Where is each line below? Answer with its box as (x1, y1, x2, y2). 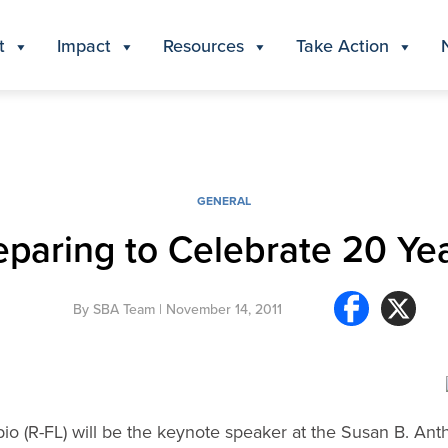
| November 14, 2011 (154, 298, 282, 319)
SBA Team (92, 298, 155, 319)
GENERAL (197, 192, 251, 209)
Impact (57, 32, 111, 58)
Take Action (296, 32, 389, 58)
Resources (163, 32, 244, 58)
